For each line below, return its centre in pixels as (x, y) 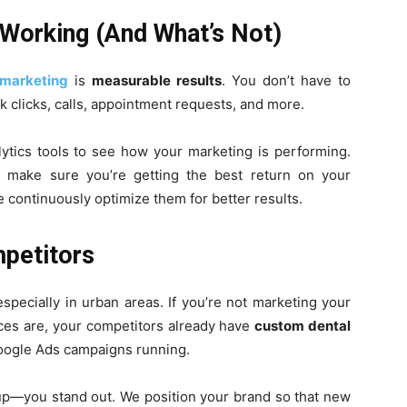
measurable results (156, 80)
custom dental (303, 326)
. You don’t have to (286, 80)
